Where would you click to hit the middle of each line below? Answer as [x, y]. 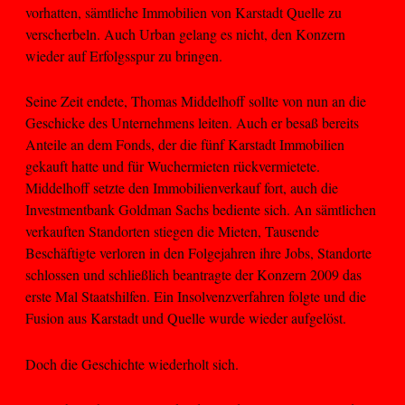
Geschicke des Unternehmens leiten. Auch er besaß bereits [192, 123]
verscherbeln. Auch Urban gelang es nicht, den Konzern [185, 33]
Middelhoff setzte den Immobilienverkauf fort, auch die [182, 188]
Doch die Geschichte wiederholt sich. [132, 363]
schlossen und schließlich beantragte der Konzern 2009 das [193, 275]
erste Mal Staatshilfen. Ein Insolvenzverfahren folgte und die [196, 297]
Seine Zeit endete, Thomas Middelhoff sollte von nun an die [196, 101]
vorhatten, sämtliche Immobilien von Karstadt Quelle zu [184, 12]
